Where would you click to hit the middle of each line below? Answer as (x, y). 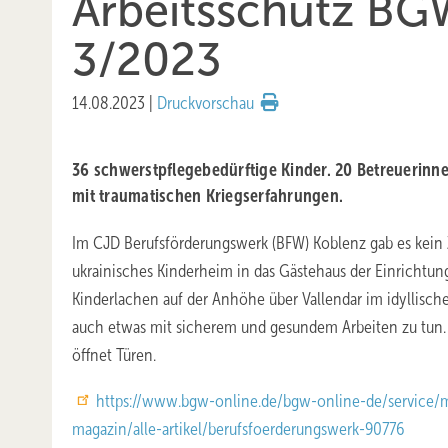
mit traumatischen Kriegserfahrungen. (207, 196)
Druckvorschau (205, 103)
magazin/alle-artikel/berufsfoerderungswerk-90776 (238, 429)
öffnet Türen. (114, 355)
